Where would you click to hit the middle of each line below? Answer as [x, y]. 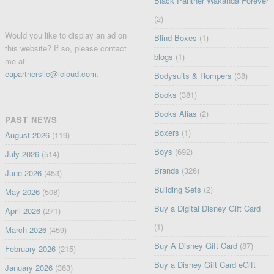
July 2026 [22, 154]
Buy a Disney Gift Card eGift [205, 265]
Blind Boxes [176, 38]
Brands [167, 171]
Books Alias [176, 114]
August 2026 [27, 135]
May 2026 [22, 192]
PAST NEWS [31, 120]
